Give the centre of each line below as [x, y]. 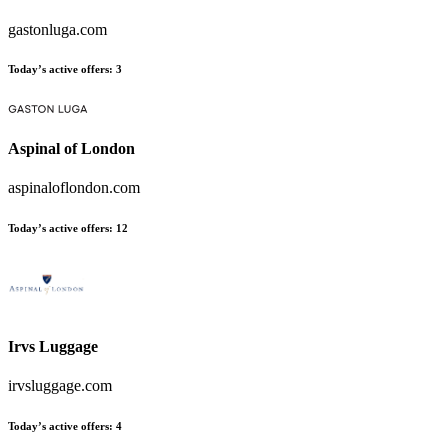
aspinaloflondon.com [74, 187]
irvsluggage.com [60, 385]
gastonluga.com [57, 29]
